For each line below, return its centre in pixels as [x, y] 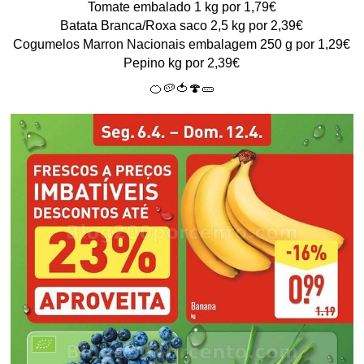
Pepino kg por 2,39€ [182, 63]
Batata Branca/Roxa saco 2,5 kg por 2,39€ [182, 25]
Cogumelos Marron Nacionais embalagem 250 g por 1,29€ [182, 44]
